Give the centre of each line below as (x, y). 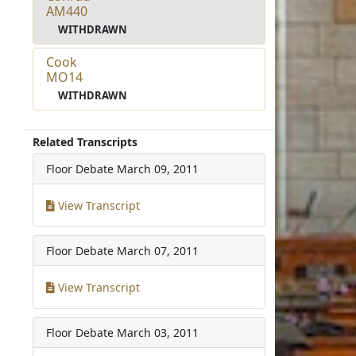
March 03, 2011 (158, 332)
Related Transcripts (85, 141)
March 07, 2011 (158, 250)
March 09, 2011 (158, 168)
